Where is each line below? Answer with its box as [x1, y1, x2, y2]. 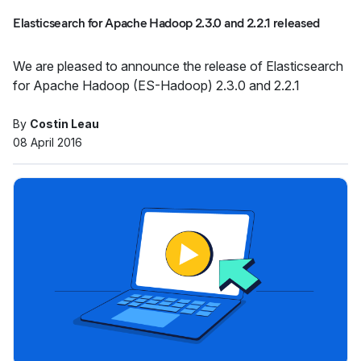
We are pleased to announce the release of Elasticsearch [13, 58, 266, 74]
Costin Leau [30, 117, 99, 131]
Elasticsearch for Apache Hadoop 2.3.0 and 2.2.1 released [13, 15, 321, 31]
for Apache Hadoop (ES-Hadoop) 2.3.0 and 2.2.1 [13, 77, 300, 93]
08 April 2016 [13, 135, 82, 149]
